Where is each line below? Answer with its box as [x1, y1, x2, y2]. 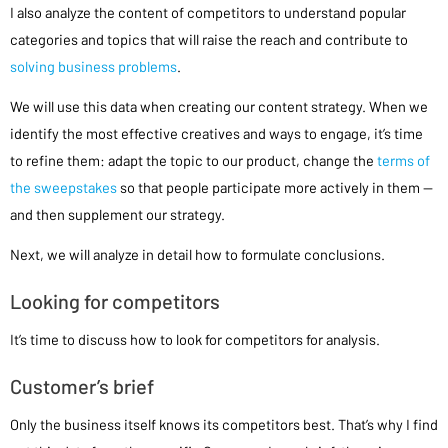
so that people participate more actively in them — [120, 178, 433, 196]
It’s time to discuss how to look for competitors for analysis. [10, 330, 380, 349]
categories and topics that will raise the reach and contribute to [10, 29, 408, 48]
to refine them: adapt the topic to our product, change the [10, 151, 377, 169]
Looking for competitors [10, 289, 220, 314]
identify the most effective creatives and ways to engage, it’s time [10, 124, 423, 142]
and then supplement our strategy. [10, 205, 225, 223]
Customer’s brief [10, 374, 154, 399]
